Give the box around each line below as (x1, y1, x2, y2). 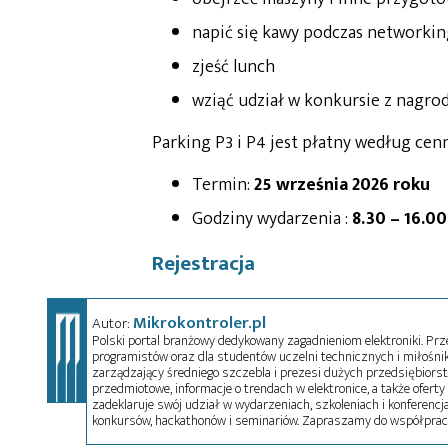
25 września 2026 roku (254, 170, 430, 201)
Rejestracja (152, 246, 255, 282)
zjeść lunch (192, 52, 275, 83)
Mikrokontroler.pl (132, 308, 266, 337)
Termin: (192, 170, 254, 201)
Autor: (91, 310, 133, 336)
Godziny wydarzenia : (192, 204, 348, 235)
